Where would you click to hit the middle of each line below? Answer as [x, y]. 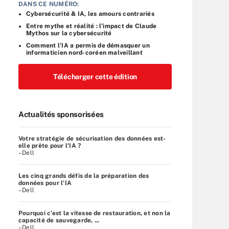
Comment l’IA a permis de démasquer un [88, 45]
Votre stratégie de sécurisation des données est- [92, 138]
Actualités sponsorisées [61, 114]
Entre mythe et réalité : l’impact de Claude [91, 26]
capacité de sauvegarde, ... [59, 220]
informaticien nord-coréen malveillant [84, 52]
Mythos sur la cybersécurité [69, 33]
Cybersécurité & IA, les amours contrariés [90, 14]
